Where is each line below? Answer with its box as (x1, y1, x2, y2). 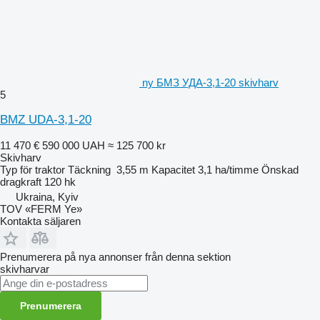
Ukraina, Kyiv (16, 190, 79, 203)
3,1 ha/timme (198, 163, 259, 176)
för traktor (20, 163, 65, 176)
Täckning (68, 163, 111, 176)
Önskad (261, 163, 299, 176)
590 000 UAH (42, 139, 105, 151)
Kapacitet (151, 163, 195, 176)
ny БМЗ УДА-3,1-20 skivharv (142, 76, 279, 89)
